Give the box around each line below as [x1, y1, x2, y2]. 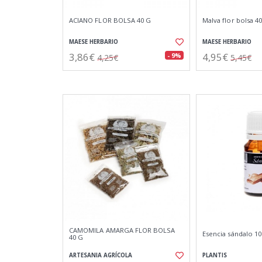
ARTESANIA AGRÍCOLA [69, 251, 132, 259]
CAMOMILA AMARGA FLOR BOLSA [69, 226, 175, 235]
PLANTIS [202, 251, 227, 259]
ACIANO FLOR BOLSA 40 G [69, 16, 151, 25]
